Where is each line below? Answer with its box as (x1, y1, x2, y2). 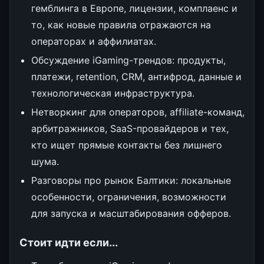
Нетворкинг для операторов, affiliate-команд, (31, 106, 245, 118)
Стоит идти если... (19, 236, 118, 249)
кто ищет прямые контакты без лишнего (31, 139, 222, 151)
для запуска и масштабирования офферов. (31, 207, 231, 219)
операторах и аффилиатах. (31, 35, 156, 47)
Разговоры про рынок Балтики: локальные (31, 174, 231, 186)
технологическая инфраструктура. (31, 87, 194, 99)
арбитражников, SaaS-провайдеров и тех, (31, 123, 229, 134)
